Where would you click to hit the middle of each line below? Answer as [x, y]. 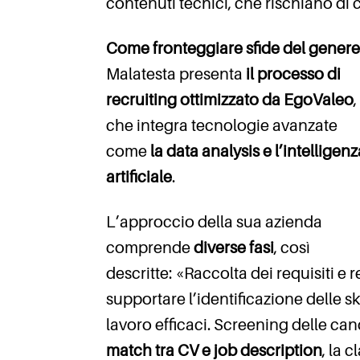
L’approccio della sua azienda [214, 222]
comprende [150, 248]
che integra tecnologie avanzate [222, 126]
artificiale [139, 177]
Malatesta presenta [174, 74]
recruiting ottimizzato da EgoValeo [230, 100]
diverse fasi [234, 248]
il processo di [292, 74]
